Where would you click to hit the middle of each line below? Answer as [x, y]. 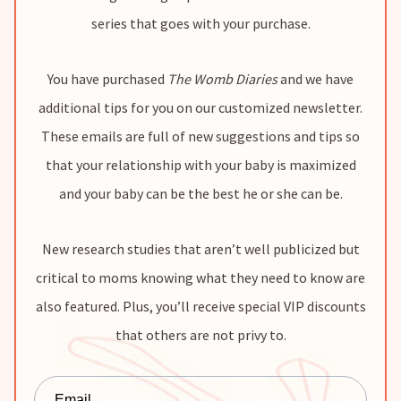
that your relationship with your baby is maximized [200, 165]
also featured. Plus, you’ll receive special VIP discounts [200, 306]
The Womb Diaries [222, 79]
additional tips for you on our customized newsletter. [200, 107]
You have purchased [107, 79]
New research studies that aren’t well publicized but [200, 249]
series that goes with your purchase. [200, 23]
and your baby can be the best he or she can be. [200, 193]
